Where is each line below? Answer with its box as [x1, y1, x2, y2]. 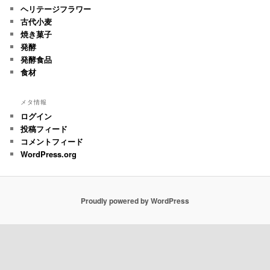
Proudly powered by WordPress [81, 195, 189, 206]
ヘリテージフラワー [20, 2, 92, 14]
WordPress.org [20, 148, 77, 160]
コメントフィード [20, 135, 84, 147]
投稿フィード [20, 122, 68, 134]
